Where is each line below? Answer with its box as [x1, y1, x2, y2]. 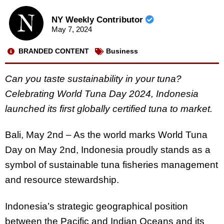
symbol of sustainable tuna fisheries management [5, 159, 218, 170]
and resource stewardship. [5, 174, 119, 185]
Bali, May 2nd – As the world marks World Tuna [5, 129, 207, 140]
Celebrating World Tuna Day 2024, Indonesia [5, 88, 198, 99]
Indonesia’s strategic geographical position [5, 201, 188, 212]
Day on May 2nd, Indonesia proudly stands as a [5, 144, 210, 155]
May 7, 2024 [51, 25, 92, 34]
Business [106, 47, 138, 55]
